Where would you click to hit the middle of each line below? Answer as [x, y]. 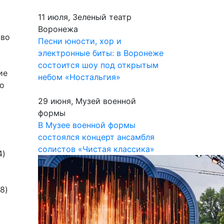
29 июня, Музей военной [87, 101]
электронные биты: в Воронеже [101, 53]
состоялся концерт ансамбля [96, 137]
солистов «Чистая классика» [96, 149]
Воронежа [58, 29]
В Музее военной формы [87, 125]
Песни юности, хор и [80, 41]
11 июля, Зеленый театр [85, 17]
